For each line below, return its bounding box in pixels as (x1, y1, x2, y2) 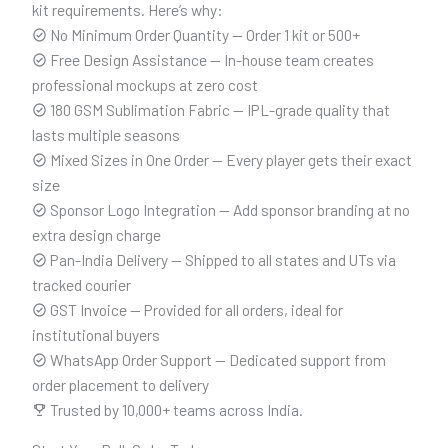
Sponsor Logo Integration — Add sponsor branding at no (47, 199, 410, 219)
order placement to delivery (31, 374, 209, 394)
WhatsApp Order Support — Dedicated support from (47, 349, 386, 369)
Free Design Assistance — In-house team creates (47, 49, 374, 69)
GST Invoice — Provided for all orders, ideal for (47, 299, 343, 319)
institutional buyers (31, 324, 160, 344)
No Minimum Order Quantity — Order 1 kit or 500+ (47, 24, 360, 44)
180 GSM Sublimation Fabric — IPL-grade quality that (47, 99, 390, 119)
